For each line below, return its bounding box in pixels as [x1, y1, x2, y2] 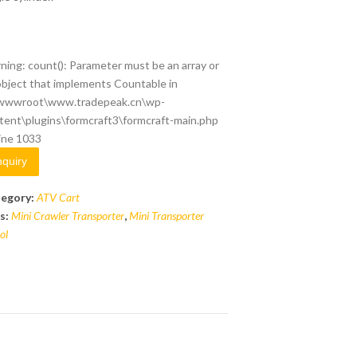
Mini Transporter [129, 209, 205, 222]
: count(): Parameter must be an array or [22, 58, 220, 72]
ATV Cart [37, 190, 80, 204]
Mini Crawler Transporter [11, 209, 125, 222]
